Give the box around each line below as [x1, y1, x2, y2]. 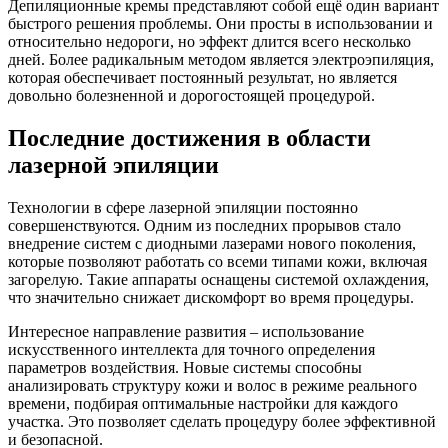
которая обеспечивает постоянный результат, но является [8, 69, 397, 87]
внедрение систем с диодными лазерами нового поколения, [8, 234, 416, 252]
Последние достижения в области [8, 125, 371, 152]
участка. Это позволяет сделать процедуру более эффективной [8, 412, 436, 430]
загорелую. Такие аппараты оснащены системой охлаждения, [8, 270, 429, 288]
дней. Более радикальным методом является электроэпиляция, [8, 51, 434, 69]
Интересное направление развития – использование [8, 322, 364, 340]
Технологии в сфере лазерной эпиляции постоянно [8, 198, 358, 216]
